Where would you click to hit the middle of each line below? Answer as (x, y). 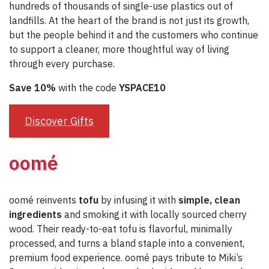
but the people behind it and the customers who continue (134, 35)
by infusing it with (138, 200)
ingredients (35, 214)
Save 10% (32, 87)
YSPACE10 (142, 87)
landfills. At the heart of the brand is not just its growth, (129, 20)
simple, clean (209, 200)
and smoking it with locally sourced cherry (154, 214)
